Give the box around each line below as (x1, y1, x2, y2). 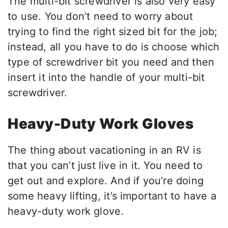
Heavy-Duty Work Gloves (8, 115, 193, 133)
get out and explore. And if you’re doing (8, 175, 204, 187)
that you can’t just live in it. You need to (8, 159, 203, 172)
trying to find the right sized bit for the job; (8, 25, 218, 38)
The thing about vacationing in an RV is (8, 144, 201, 157)
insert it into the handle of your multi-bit (8, 71, 205, 84)
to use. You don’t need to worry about (8, 10, 193, 23)
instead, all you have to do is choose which (8, 41, 220, 53)
